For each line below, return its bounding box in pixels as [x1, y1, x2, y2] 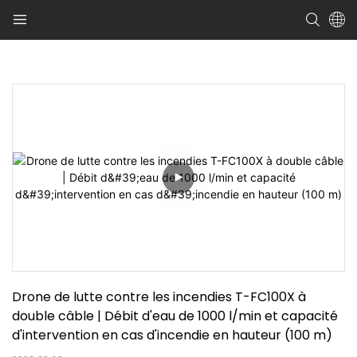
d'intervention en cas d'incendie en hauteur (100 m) [12, 325, 332, 344]
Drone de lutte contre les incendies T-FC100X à [12, 287, 306, 306]
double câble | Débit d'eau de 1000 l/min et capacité [12, 306, 338, 325]
